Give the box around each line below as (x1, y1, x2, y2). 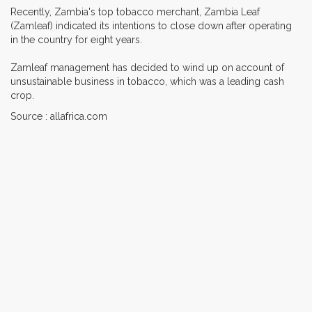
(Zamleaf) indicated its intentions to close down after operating (10, 19, 292, 31)
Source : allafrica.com (10, 110, 107, 122)
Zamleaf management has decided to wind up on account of (10, 61, 284, 73)
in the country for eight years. (10, 33, 142, 45)
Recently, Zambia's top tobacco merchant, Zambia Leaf (10, 6, 260, 17)
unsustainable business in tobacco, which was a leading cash (10, 75, 284, 87)
